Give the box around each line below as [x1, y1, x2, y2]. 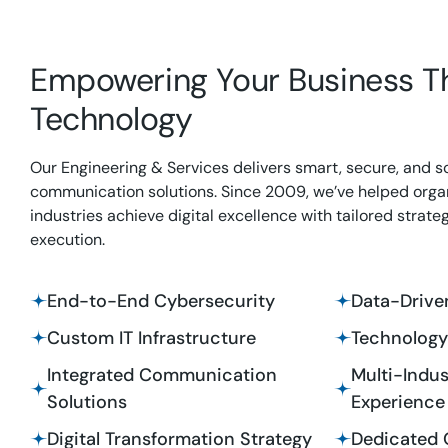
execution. [30, 229, 105, 250]
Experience [350, 390, 445, 414]
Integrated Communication [47, 363, 277, 387]
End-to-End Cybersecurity [47, 289, 275, 313]
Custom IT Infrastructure [47, 326, 256, 350]
